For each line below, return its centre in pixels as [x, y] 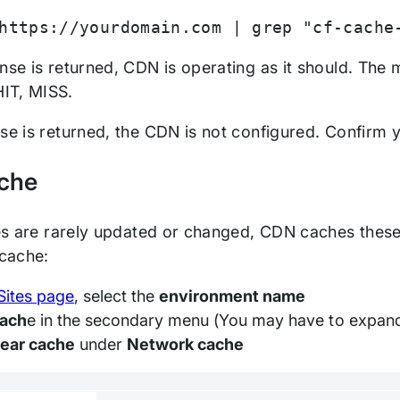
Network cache [186, 345]
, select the [117, 296]
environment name [233, 296]
